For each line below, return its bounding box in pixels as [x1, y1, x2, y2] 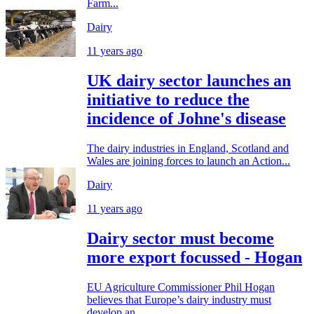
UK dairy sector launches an [87, 71, 291, 90]
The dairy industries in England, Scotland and [87, 142, 289, 154]
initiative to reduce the [87, 90, 250, 109]
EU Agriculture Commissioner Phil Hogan [87, 280, 275, 293]
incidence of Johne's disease [87, 109, 286, 128]
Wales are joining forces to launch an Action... [87, 154, 290, 167]
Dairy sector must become [87, 228, 274, 247]
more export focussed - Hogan [87, 247, 302, 266]
